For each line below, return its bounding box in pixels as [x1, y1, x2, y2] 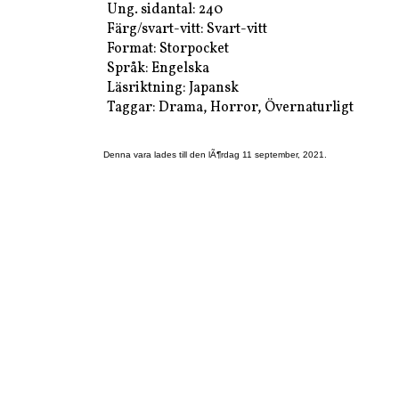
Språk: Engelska [106, 58, 209, 78]
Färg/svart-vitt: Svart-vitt [106, 19, 267, 39]
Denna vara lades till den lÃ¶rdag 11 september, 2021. [103, 149, 327, 159]
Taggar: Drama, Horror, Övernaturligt [106, 97, 354, 118]
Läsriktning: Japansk [106, 77, 239, 98]
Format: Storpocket [106, 38, 229, 59]
